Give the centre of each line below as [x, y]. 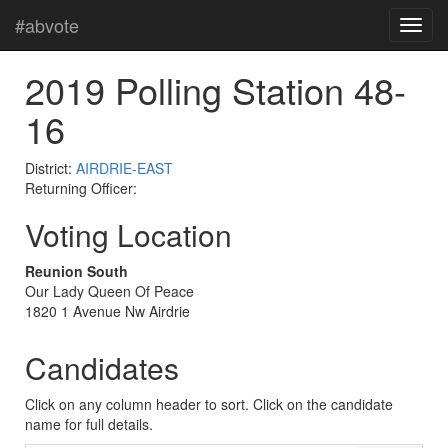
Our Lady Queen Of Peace [109, 291]
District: [50, 168]
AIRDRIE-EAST [124, 168]
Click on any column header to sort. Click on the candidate [209, 404]
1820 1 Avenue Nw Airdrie [107, 311]
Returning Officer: [81, 188]
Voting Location [128, 234]
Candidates [102, 367]
